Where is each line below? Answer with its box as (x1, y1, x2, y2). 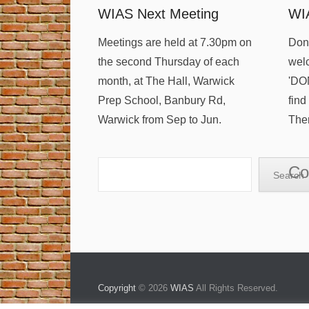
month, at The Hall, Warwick (98, 75, 235, 87)
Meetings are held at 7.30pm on (98, 37, 252, 48)
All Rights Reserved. (194, 283, 278, 293)
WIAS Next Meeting (98, 6, 219, 21)
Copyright (98, 283, 136, 293)
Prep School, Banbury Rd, (98, 94, 226, 106)
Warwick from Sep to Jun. (98, 114, 221, 126)
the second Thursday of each (98, 56, 239, 68)
